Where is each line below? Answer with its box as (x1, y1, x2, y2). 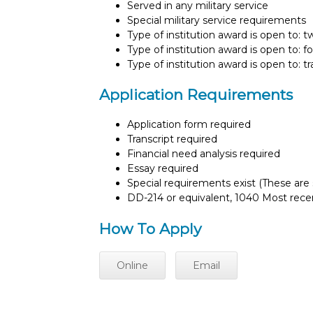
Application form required (127, 118, 251, 131)
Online (117, 259, 148, 272)
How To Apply (99, 219, 201, 238)
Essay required (127, 162, 198, 175)
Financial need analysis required (127, 147, 280, 161)
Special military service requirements (127, 13, 306, 27)
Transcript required (127, 133, 217, 146)
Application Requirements (99, 85, 293, 103)
